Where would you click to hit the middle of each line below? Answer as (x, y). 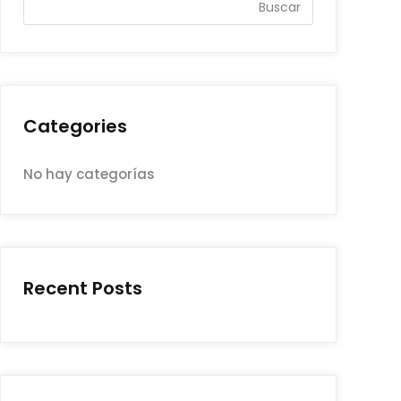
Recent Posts (83, 289)
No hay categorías (89, 175)
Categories (75, 127)
